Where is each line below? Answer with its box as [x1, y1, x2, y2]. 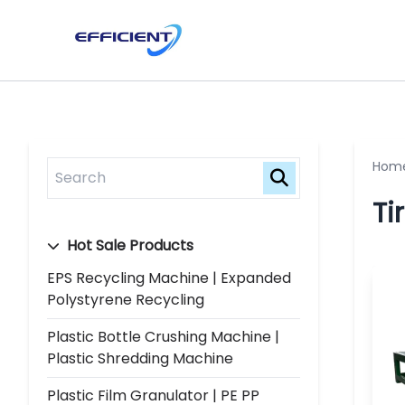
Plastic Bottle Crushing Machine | [47, 325, 279, 347]
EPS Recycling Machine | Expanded [47, 267, 291, 288]
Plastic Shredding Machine [47, 347, 233, 369]
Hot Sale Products [63, 234, 193, 256]
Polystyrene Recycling [47, 288, 204, 310]
